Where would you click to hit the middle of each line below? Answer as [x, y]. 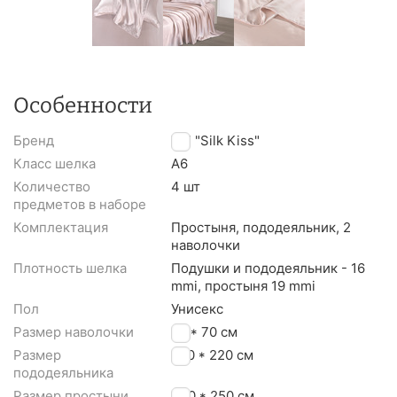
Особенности [83, 105]
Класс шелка [54, 163]
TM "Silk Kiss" [215, 140]
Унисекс [197, 308]
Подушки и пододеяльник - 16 [268, 268]
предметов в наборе [80, 204]
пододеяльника [63, 372]
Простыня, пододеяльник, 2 [261, 227]
